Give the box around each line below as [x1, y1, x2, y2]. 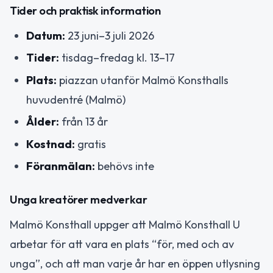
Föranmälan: [26, 159, 95, 174]
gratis [75, 136, 106, 151]
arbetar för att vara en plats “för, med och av [10, 236, 234, 251]
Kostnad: [26, 136, 75, 151]
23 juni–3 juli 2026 [65, 28, 154, 43]
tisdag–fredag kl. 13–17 [59, 51, 175, 65]
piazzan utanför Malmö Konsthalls [57, 73, 229, 87]
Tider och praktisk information [10, 3, 161, 18]
